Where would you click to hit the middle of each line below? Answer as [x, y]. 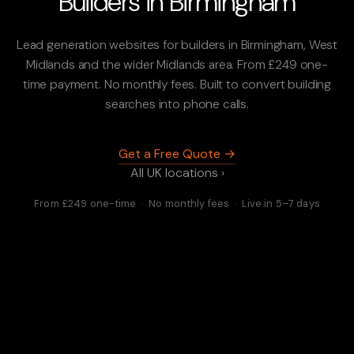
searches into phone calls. [177, 104]
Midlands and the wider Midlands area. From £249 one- [177, 64]
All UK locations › [177, 172]
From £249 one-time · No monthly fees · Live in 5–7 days [177, 203]
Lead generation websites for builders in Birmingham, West [177, 44]
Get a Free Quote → [177, 153]
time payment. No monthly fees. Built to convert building [177, 84]
